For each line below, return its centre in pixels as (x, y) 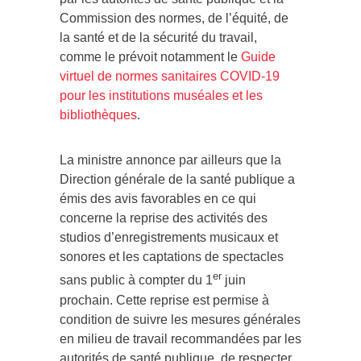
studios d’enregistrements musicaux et (169, 238)
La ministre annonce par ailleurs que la (170, 160)
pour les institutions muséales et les (161, 96)
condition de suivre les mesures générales (180, 319)
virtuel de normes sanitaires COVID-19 (170, 77)
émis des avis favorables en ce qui (158, 199)
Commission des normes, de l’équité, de (174, 19)
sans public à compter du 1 (136, 280)
